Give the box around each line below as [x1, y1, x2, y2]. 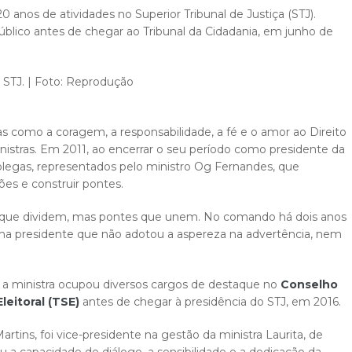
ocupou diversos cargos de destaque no [55, 277, 280, 291]
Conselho [280, 277, 338, 291]
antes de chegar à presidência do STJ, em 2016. [79, 295, 341, 309]
